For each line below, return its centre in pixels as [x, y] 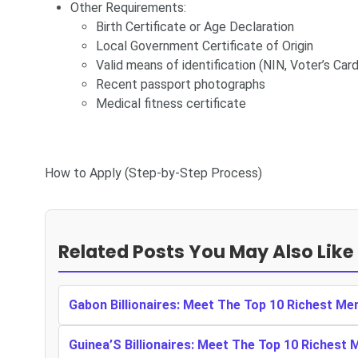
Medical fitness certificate [171, 104]
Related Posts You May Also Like [206, 252]
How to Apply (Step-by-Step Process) [153, 173]
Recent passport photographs [181, 85]
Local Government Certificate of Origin [205, 46]
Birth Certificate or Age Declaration [195, 27]
